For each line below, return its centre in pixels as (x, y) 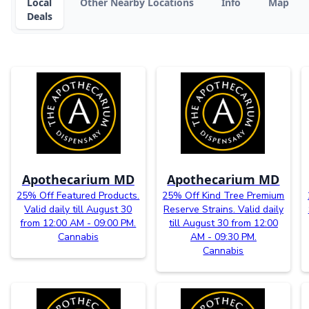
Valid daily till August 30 (78, 210)
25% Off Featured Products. (78, 196)
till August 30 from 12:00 (223, 223)
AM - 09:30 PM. (223, 237)
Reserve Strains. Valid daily (223, 210)
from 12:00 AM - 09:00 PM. (78, 223)
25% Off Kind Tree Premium (223, 196)
